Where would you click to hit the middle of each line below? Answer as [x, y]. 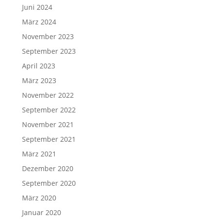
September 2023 [49, 51]
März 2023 [39, 80]
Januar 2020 [41, 212]
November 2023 [48, 36]
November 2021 [48, 124]
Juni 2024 [37, 7]
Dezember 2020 [47, 168]
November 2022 [48, 95]
